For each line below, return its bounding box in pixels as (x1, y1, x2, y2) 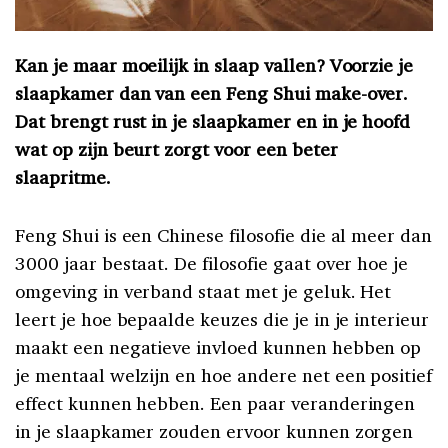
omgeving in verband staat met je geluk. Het (15, 279, 392, 304)
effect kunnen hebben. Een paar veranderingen (15, 391, 416, 416)
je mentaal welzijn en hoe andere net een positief (15, 363, 433, 388)
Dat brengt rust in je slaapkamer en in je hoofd (15, 109, 411, 134)
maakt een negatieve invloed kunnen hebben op (15, 335, 422, 360)
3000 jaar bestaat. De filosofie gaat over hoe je (15, 251, 409, 276)
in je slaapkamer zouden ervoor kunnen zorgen (15, 419, 414, 444)
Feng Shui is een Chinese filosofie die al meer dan (15, 223, 433, 248)
